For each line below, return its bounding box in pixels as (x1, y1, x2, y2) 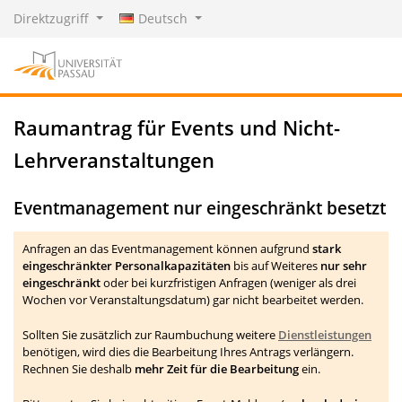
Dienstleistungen (278, 327, 371, 343)
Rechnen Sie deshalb (22, 361, 135, 377)
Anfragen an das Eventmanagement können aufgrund (22, 240, 312, 257)
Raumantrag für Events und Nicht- (13, 114, 340, 141)
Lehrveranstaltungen (13, 146, 214, 173)
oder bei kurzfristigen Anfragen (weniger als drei (103, 275, 356, 291)
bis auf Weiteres (231, 258, 320, 274)
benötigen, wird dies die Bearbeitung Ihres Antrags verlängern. (22, 344, 354, 360)
